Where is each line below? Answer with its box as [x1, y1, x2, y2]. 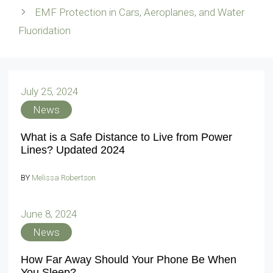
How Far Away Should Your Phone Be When [21, 253, 236, 266]
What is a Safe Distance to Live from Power [21, 130, 232, 143]
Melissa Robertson [32, 172, 96, 182]
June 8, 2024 [21, 208, 77, 221]
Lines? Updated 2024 [21, 143, 125, 156]
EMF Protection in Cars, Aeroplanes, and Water [35, 5, 245, 18]
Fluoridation [18, 24, 71, 37]
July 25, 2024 [21, 85, 78, 97]
